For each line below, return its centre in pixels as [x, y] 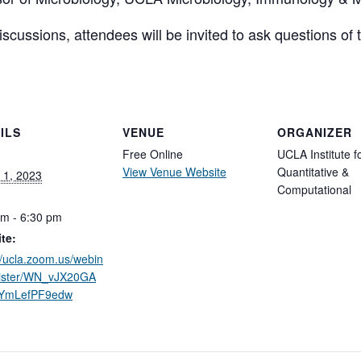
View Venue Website [174, 172]
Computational [314, 189]
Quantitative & [313, 172]
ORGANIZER [315, 132]
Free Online [153, 154]
